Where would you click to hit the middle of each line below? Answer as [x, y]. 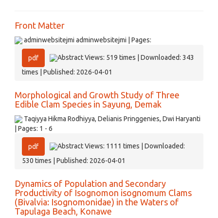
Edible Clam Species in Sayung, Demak [88, 104]
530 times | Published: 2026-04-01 [74, 161]
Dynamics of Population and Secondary [90, 183]
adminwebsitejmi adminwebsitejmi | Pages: [87, 40]
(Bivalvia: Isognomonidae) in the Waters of [97, 202]
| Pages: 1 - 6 [34, 128]
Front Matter [40, 25]
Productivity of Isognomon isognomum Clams [103, 193]
